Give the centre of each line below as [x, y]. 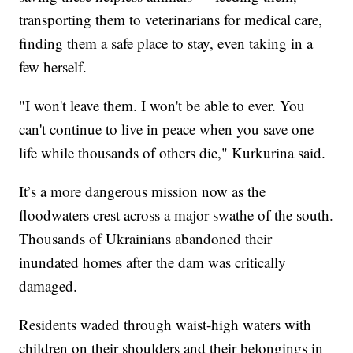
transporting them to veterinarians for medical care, [171, 19]
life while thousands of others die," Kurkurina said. [175, 152]
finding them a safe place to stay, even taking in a [166, 43]
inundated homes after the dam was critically [153, 262]
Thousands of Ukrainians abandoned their [146, 238]
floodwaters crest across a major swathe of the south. [176, 214]
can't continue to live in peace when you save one [167, 128]
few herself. [56, 66]
